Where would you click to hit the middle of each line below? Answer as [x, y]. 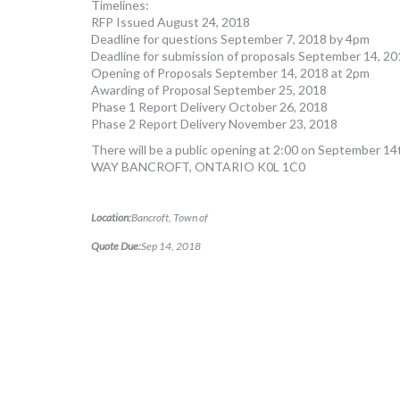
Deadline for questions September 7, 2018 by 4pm [230, 39]
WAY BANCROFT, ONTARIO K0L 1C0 [198, 167]
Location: [111, 218]
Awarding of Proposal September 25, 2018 [209, 90]
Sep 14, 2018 [171, 246]
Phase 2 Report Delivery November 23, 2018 [214, 124]
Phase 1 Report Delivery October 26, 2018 [209, 107]
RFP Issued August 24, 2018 [171, 22]
